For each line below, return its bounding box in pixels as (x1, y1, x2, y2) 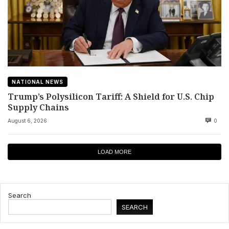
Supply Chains (8, 101, 69, 113)
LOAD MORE (98, 149, 131, 155)
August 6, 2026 (8, 118, 47, 124)
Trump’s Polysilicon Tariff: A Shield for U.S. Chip (8, 90, 214, 102)
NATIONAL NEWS (12, 78, 63, 85)
